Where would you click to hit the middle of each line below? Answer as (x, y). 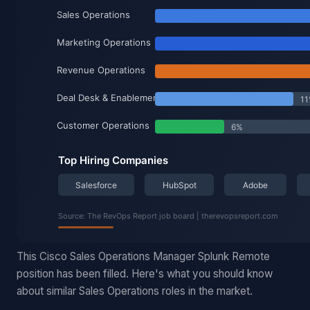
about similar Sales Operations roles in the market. (135, 291)
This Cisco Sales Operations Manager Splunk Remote (143, 256)
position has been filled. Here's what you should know (145, 274)
